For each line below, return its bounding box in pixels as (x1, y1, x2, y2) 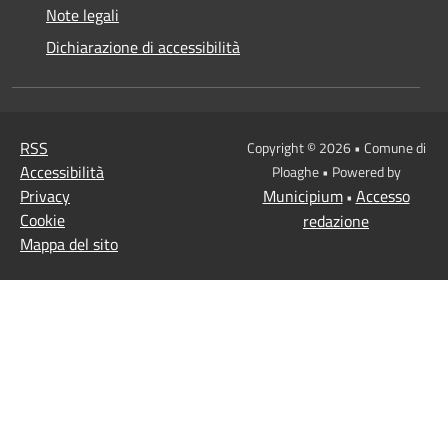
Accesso (355, 184, 410, 209)
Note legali (46, 3, 119, 28)
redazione (303, 209, 369, 234)
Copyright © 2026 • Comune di (246, 137, 426, 159)
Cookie (20, 208, 65, 233)
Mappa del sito (20, 232, 118, 257)
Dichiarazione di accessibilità (46, 35, 240, 60)
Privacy (20, 184, 70, 209)
